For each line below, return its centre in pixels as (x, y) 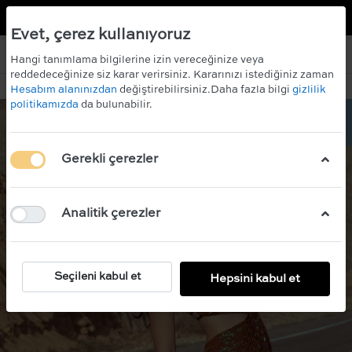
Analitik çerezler (111, 214)
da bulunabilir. (117, 105)
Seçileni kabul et (97, 277)
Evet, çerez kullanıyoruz (100, 35)
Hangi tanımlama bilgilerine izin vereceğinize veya (137, 60)
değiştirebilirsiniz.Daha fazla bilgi (206, 90)
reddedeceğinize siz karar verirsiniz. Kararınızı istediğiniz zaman (172, 75)
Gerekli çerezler (110, 159)
